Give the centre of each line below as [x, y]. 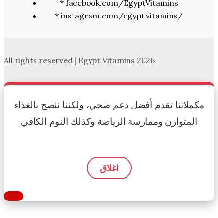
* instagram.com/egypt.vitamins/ [119, 16]
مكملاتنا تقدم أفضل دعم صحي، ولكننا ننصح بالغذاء [109, 105]
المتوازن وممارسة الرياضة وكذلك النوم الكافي [109, 121]
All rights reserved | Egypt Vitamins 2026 [79, 60]
